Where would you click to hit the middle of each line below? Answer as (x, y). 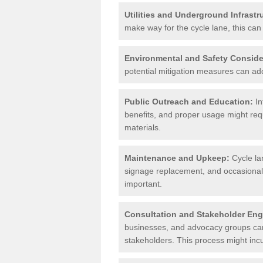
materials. (143, 127)
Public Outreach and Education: (189, 101)
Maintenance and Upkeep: (177, 158)
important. (143, 183)
